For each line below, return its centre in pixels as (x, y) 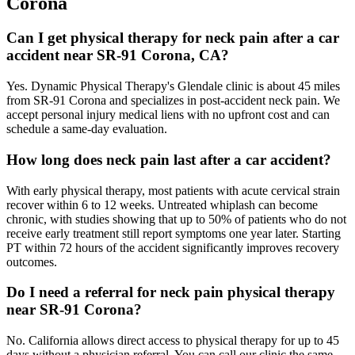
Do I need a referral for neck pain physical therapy (171, 292)
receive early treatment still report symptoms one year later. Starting (174, 233)
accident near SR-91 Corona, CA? (118, 55)
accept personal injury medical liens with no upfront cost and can (168, 115)
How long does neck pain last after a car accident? (169, 159)
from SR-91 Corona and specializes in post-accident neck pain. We (173, 101)
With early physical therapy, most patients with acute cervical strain (173, 190)
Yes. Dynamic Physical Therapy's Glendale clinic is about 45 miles (173, 86)
